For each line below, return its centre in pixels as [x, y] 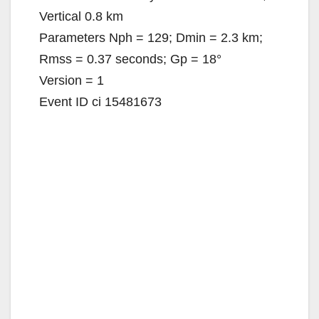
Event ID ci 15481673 [100, 102]
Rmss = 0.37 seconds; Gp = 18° [130, 59]
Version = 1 [72, 81]
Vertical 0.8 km [81, 17]
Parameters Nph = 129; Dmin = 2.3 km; [151, 38]
